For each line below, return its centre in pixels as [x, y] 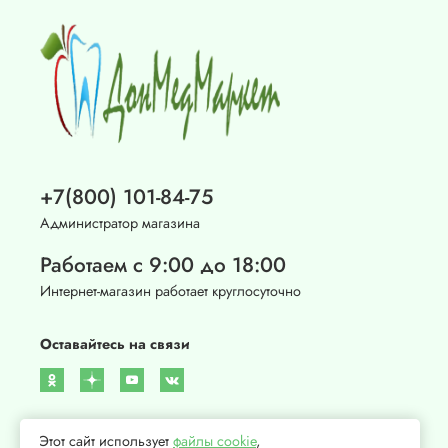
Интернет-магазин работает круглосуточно [170, 290]
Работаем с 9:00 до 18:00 [163, 264]
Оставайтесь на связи [115, 343]
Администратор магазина [120, 222]
